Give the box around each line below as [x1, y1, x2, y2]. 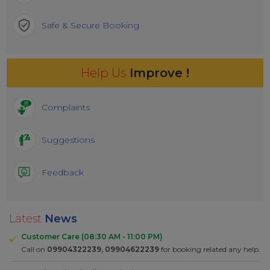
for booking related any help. [159, 244, 260, 254]
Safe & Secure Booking [42, 19, 139, 31]
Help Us [81, 65, 130, 80]
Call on [21, 244, 47, 254]
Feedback [42, 166, 84, 178]
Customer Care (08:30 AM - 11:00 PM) [21, 231, 163, 241]
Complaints [42, 101, 90, 113]
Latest [9, 212, 45, 225]
